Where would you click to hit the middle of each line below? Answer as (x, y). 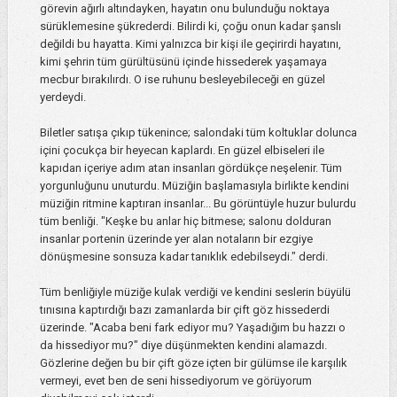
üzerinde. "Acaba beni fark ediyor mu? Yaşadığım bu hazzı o (192, 328)
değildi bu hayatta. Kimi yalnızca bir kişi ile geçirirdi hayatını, (190, 44)
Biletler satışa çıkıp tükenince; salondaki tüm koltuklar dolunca (198, 133)
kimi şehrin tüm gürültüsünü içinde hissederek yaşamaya (183, 62)
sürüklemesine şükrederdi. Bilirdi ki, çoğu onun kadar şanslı (190, 27)
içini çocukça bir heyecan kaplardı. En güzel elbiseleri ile (182, 151)
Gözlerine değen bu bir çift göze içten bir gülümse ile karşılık (193, 363)
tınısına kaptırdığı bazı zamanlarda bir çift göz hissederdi (184, 310)
